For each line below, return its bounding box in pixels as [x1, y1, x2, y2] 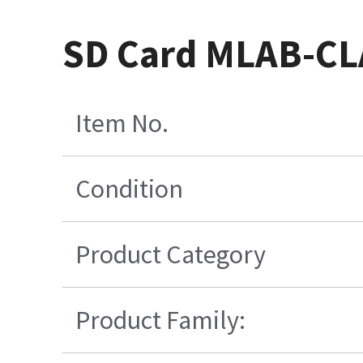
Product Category [75, 238, 267, 271]
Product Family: [75, 304, 246, 337]
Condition [75, 173, 184, 206]
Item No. [75, 107, 169, 140]
